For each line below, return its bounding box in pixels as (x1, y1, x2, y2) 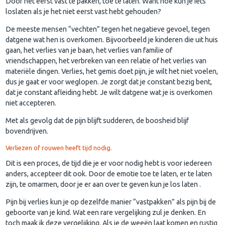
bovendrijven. (6, 127, 58, 136)
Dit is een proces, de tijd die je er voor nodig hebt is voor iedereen (6, 159, 212, 167)
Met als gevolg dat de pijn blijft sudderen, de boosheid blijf (6, 117, 189, 125)
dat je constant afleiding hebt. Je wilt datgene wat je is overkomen (6, 88, 213, 97)
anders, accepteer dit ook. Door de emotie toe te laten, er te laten (6, 169, 212, 178)
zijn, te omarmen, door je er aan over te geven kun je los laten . (6, 180, 201, 188)
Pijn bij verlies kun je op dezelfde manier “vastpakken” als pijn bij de (6, 198, 216, 206)
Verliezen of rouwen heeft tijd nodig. (6, 144, 113, 151)
